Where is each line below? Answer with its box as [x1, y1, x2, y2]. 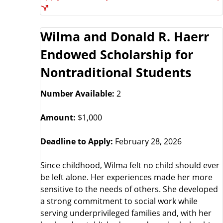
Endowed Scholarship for [40, 46, 193, 63]
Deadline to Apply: [40, 135, 113, 147]
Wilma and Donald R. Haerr [40, 28, 209, 45]
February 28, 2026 [113, 135, 182, 147]
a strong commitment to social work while [40, 195, 198, 207]
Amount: [40, 111, 76, 123]
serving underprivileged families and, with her [40, 207, 212, 219]
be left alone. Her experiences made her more [40, 171, 213, 183]
